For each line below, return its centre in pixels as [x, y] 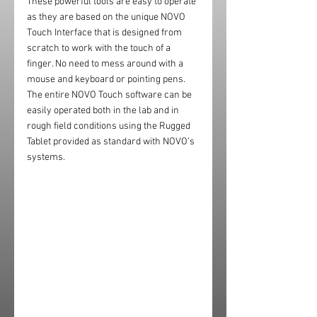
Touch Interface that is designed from [105, 33]
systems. [46, 157]
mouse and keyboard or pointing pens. [107, 80]
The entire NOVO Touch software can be [110, 95]
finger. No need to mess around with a [106, 64]
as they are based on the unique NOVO [107, 17]
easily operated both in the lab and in [104, 111]
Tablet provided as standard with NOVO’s [112, 142]
